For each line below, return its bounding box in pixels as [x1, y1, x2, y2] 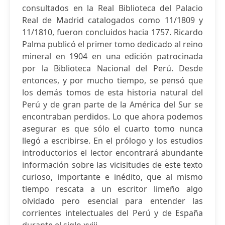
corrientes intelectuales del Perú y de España [22, 207, 203, 218]
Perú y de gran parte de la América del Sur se [22, 99, 203, 110]
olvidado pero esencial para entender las [22, 195, 203, 206]
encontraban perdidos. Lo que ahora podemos [22, 111, 203, 122]
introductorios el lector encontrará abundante [22, 147, 203, 158]
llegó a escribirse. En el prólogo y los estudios [22, 135, 203, 146]
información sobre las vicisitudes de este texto [22, 159, 203, 170]
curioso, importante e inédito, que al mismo [22, 171, 203, 182]
